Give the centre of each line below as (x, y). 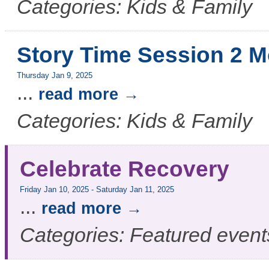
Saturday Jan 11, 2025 (135, 190)
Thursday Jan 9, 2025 (55, 76)
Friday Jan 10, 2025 (54, 190)
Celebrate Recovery (125, 169)
